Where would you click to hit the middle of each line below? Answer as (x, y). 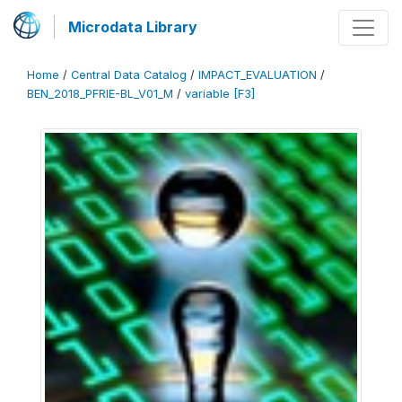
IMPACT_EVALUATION (258, 75)
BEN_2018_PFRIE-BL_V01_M (100, 94)
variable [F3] (220, 94)
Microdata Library (133, 27)
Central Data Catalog (129, 75)
